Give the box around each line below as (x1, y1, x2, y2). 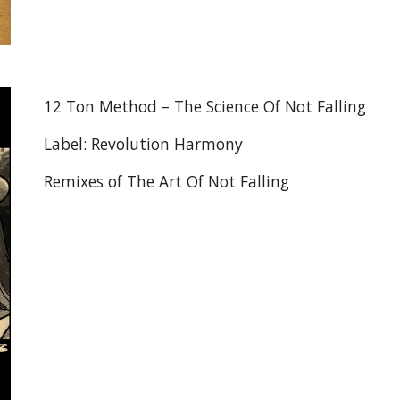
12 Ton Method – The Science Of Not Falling (44, 96, 367, 117)
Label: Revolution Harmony (44, 133, 244, 154)
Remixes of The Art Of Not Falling (44, 171, 290, 192)
